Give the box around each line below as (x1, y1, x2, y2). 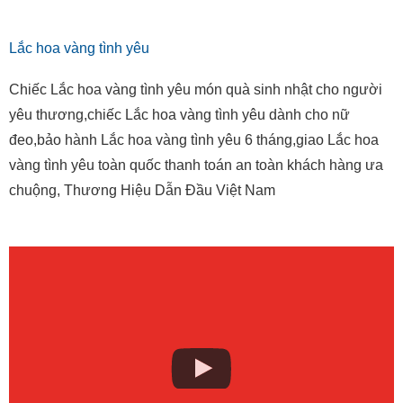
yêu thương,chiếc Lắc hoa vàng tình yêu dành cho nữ (9, 107, 350, 122)
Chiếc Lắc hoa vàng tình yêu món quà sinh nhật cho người (9, 82, 382, 97)
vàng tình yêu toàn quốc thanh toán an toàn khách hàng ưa (9, 157, 383, 173)
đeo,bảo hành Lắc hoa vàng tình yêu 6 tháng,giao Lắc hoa (9, 132, 379, 148)
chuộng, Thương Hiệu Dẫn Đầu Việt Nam (9, 183, 275, 198)
